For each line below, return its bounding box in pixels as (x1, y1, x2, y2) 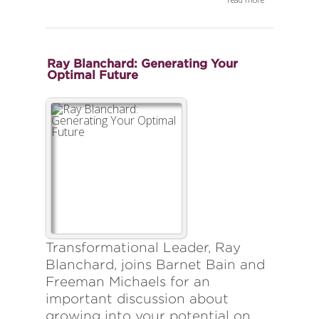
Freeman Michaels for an (46, 274, 210, 290)
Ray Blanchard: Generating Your (47, 57, 238, 70)
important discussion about (46, 291, 229, 307)
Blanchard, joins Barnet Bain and (46, 257, 265, 273)
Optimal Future (47, 68, 138, 82)
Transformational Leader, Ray (46, 240, 241, 256)
